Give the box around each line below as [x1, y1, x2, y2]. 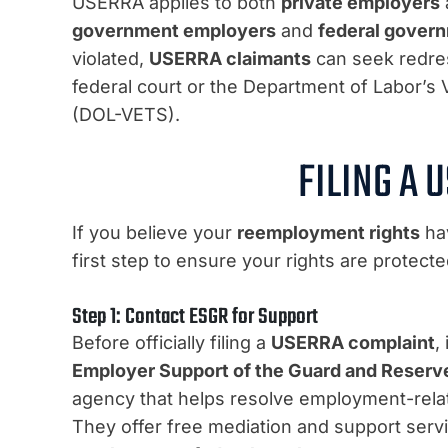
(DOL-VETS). [72, 104, 180, 126]
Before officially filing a [72, 332, 271, 354]
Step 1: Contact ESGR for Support [72, 300, 318, 335]
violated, [72, 48, 149, 70]
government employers [72, 20, 276, 42]
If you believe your [72, 222, 237, 244]
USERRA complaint [271, 332, 435, 354]
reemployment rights [237, 222, 420, 244]
